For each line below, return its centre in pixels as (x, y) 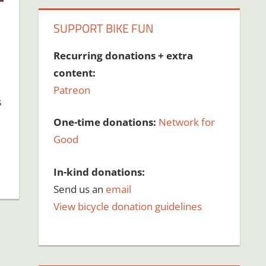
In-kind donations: (99, 172)
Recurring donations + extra (123, 55)
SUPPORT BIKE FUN (104, 28)
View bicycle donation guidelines (128, 206)
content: (75, 72)
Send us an (80, 189)
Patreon (72, 90)
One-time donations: (105, 122)
